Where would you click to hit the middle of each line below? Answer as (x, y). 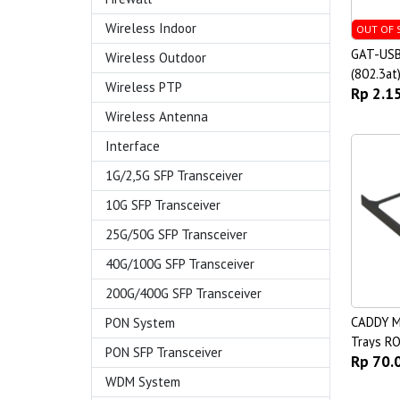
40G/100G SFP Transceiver (180, 264)
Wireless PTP (144, 87)
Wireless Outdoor (156, 58)
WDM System (143, 382)
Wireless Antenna (157, 117)
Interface (133, 146)
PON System (140, 323)
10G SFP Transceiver (163, 205)
